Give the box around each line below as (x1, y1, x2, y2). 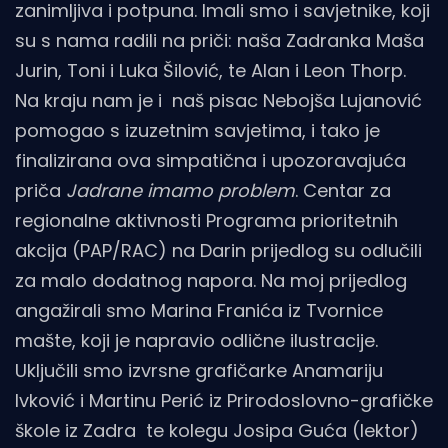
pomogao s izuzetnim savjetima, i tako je (15, 118, 380, 144)
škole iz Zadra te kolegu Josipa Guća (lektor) (15, 418, 419, 444)
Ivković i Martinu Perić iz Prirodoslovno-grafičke (15, 388, 433, 414)
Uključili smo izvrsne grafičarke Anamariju (15, 358, 383, 384)
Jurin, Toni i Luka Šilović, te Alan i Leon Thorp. (15, 58, 406, 84)
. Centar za (295, 178, 391, 204)
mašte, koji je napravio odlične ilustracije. (15, 328, 378, 354)
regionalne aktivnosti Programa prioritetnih (15, 208, 398, 234)
